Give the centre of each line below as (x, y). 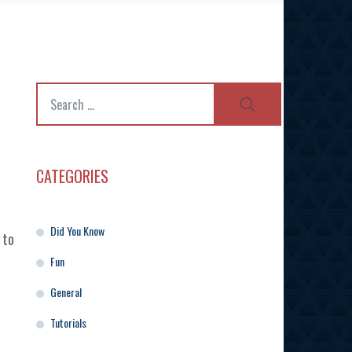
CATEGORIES (72, 176)
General (66, 292)
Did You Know (77, 231)
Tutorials (68, 323)
